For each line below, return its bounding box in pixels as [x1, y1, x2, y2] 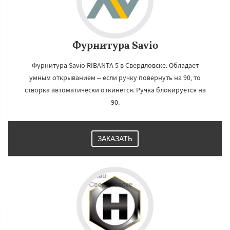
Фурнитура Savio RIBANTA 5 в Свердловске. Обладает [31, 61, 199, 70]
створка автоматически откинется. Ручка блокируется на [24, 85, 206, 94]
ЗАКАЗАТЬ [98, 135, 132, 143]
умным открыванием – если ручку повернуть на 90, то [29, 73, 201, 82]
